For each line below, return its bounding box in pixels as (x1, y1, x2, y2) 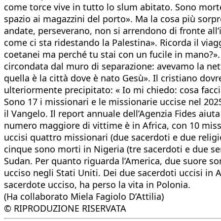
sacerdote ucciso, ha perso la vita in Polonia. (4, 178, 190, 190)
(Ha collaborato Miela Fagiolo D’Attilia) (4, 190, 164, 202)
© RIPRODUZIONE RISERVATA (4, 202, 126, 214)
